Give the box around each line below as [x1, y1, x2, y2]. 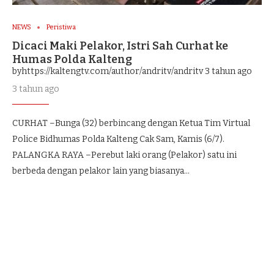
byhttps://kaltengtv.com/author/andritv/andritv [12, 66, 203, 76]
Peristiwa [46, 23, 76, 31]
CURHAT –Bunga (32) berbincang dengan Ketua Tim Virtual [12, 118, 250, 128]
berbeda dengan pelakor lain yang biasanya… [12, 166, 190, 176]
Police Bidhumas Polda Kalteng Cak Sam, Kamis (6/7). [12, 134, 224, 144]
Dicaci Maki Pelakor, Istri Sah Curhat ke [12, 39, 228, 53]
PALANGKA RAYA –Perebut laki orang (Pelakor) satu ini [12, 150, 237, 160]
